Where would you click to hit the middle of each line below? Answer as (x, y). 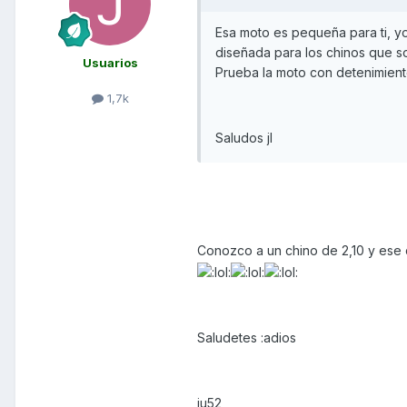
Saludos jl (244, 137)
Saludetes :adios (247, 338)
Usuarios (110, 62)
